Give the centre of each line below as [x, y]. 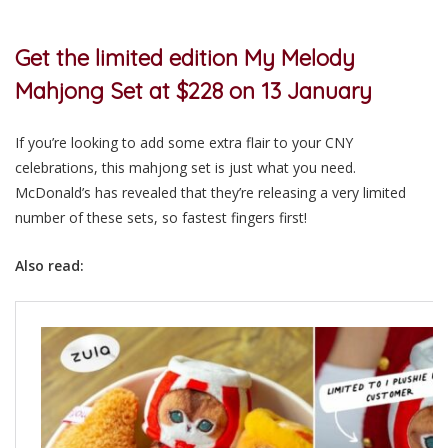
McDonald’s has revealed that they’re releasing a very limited [210, 192]
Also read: [49, 265]
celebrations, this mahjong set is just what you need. [185, 167]
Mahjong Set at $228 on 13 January [196, 90]
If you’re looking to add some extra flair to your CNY [184, 142]
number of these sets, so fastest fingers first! [163, 217]
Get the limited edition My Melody [185, 57]
